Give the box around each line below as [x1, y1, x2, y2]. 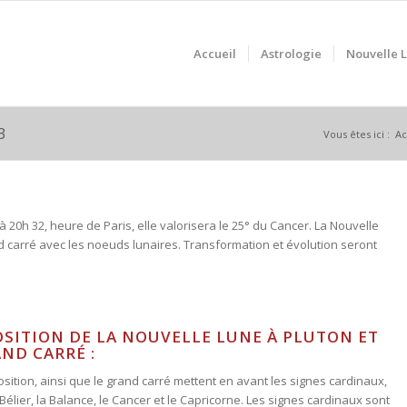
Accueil [193, 45, 236, 62]
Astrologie [260, 45, 322, 62]
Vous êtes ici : [323, 126, 390, 141]
